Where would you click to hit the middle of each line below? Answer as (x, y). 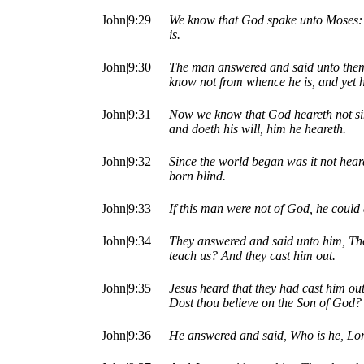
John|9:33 (126, 209)
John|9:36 (126, 336)
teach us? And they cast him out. (252, 256)
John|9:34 (126, 241)
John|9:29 (126, 20)
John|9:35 (126, 288)
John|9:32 (126, 162)
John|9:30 (126, 67)
